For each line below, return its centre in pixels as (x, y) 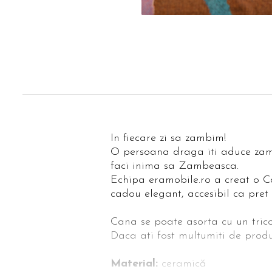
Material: (134, 264)
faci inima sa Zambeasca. (175, 166)
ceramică (182, 264)
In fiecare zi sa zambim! (168, 138)
